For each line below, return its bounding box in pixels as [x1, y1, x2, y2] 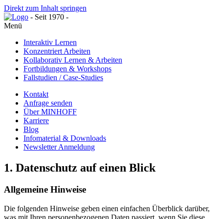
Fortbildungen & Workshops [23, 65, 111, 73]
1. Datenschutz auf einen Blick [4, 161, 155, 174]
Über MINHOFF [23, 108, 77, 116]
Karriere [23, 116, 49, 125]
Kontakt [23, 90, 48, 98]
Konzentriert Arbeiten [23, 47, 90, 55]
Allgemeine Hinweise [4, 184, 86, 195]
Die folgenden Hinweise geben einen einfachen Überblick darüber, [4, 204, 210, 213]
